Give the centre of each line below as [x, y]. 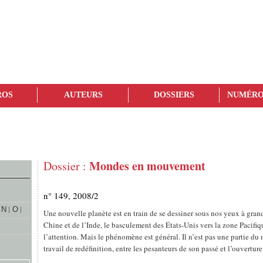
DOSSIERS [174, 95]
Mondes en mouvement [147, 166]
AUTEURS [83, 95]
